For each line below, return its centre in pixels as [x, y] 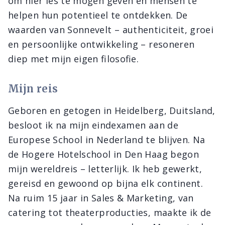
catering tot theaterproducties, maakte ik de [110, 212]
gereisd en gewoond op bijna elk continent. [106, 183]
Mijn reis [33, 89]
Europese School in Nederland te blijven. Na [107, 140]
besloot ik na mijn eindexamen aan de [93, 125]
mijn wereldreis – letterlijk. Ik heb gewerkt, [105, 169]
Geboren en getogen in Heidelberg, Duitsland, [112, 110]
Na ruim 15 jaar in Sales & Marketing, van [101, 198]
